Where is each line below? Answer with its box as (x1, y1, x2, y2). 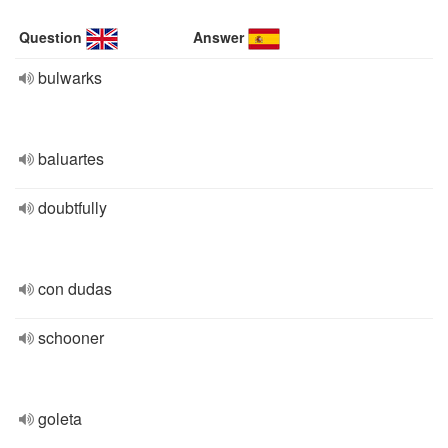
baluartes (38, 147, 104, 170)
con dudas (38, 277, 112, 300)
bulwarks (38, 66, 102, 89)
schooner (38, 326, 104, 349)
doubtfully (38, 196, 107, 219)
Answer (193, 27, 245, 47)
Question (19, 27, 82, 47)
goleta (38, 407, 82, 430)
